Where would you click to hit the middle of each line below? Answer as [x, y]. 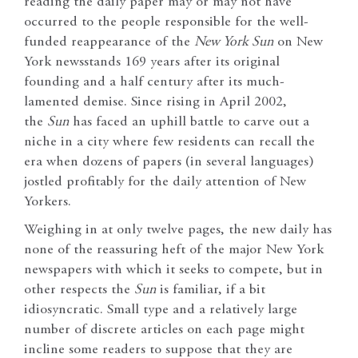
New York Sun [234, 42]
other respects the [79, 290]
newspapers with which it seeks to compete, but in [173, 270]
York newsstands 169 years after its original [152, 62]
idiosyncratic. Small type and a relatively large [161, 310]
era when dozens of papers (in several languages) [169, 162]
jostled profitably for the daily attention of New [165, 182]
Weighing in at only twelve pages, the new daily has [178, 230]
